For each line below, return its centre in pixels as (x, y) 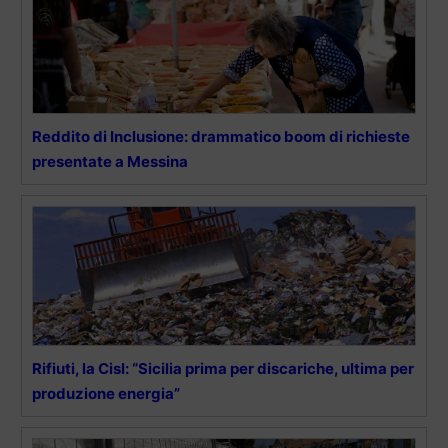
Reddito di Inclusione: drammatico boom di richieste (221, 137)
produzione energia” (106, 394)
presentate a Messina (110, 162)
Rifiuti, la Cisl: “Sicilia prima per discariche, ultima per (223, 369)
